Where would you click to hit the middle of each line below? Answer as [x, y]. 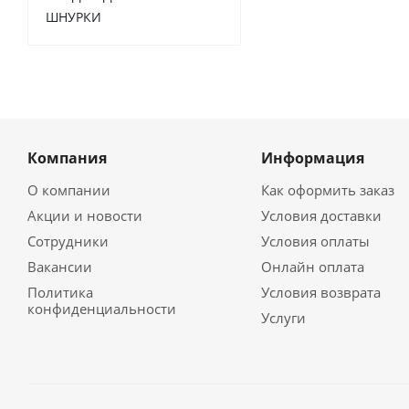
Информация [312, 158]
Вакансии [60, 267]
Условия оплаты [315, 241]
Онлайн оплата [312, 267]
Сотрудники [68, 241]
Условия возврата [320, 292]
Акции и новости [85, 215]
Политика [60, 292]
